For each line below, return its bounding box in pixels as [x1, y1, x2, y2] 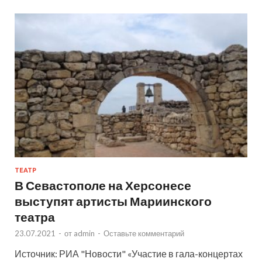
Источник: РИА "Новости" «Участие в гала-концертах [15, 247, 243, 259]
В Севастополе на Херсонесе [15, 177, 191, 192]
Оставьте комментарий [104, 228, 184, 238]
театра [15, 209, 55, 224]
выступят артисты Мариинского [15, 193, 212, 208]
